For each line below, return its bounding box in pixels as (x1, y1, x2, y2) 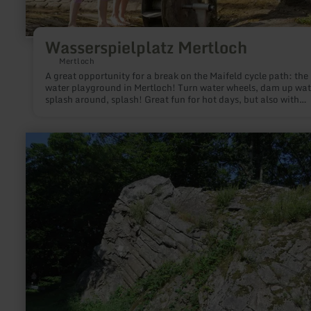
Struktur (25, 176, 61, 188)
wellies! (44, 103, 78, 119)
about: (25, 153, 53, 166)
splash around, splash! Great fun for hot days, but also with (44, 92, 299, 108)
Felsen (25, 187, 54, 199)
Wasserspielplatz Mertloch (44, 33, 247, 60)
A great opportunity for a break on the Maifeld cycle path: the (44, 68, 308, 84)
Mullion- (25, 165, 64, 177)
